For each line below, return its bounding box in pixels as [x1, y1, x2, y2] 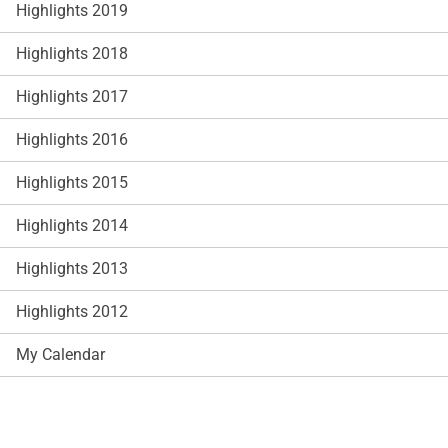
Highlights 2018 [16, 43, 128, 63]
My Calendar [16, 344, 105, 364]
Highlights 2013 [16, 258, 128, 278]
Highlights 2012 [16, 301, 128, 321]
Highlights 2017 [16, 86, 128, 106]
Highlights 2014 [16, 215, 128, 235]
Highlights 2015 [16, 172, 128, 192]
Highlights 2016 [16, 129, 128, 149]
